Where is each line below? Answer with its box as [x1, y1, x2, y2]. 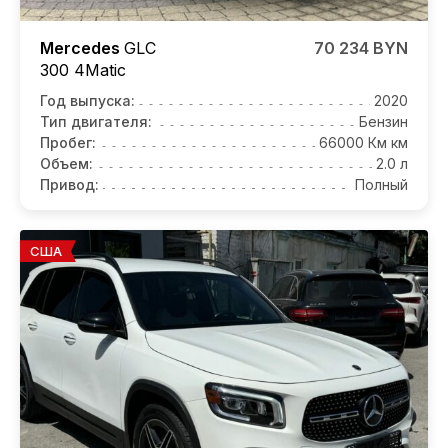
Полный [355, 176, 408, 194]
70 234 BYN [314, 38, 408, 59]
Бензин [359, 113, 408, 131]
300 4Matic [40, 60, 126, 81]
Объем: [40, 155, 93, 173]
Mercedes [40, 38, 124, 59]
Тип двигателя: [40, 113, 152, 131]
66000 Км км [319, 134, 408, 152]
